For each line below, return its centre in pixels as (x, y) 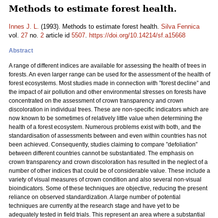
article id (58, 35)
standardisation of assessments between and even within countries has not (108, 136)
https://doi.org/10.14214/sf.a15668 (137, 35)
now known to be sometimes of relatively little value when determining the (106, 118)
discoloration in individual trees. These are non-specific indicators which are (109, 109)
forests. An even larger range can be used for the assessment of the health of (109, 74)
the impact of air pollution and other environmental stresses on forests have (108, 92)
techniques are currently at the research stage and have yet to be (94, 206)
